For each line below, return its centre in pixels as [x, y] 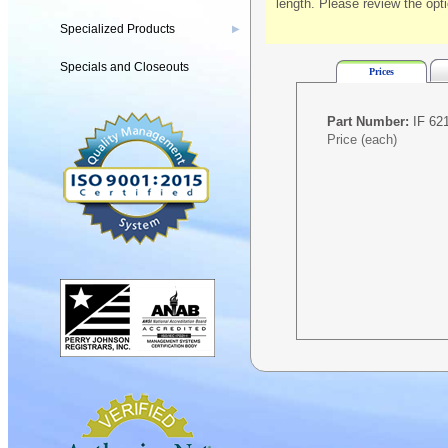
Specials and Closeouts [124, 67]
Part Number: [368, 121]
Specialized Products [117, 29]
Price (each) [362, 139]
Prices [381, 71]
